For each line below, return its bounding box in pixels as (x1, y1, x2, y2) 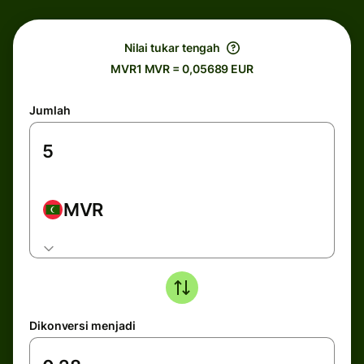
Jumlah (29, 103, 71, 117)
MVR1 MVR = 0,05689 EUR (110, 62, 254, 76)
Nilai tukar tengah (123, 41, 221, 54)
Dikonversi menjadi (29, 318, 136, 332)
